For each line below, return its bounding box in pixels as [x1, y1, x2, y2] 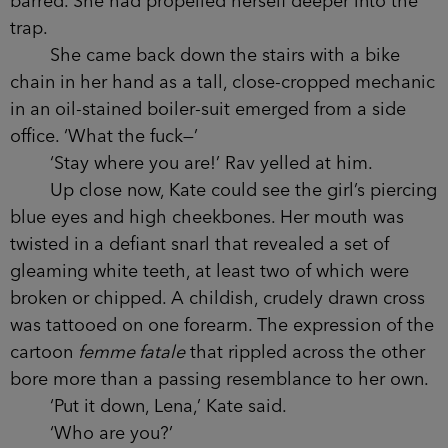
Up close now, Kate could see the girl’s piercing [10, 181, 437, 200]
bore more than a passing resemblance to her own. [10, 370, 429, 389]
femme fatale [78, 343, 185, 362]
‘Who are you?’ [10, 424, 173, 443]
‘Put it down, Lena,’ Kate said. [10, 397, 287, 416]
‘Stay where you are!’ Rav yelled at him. [10, 154, 373, 173]
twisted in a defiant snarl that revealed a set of [10, 235, 389, 254]
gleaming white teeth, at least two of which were [10, 262, 409, 281]
